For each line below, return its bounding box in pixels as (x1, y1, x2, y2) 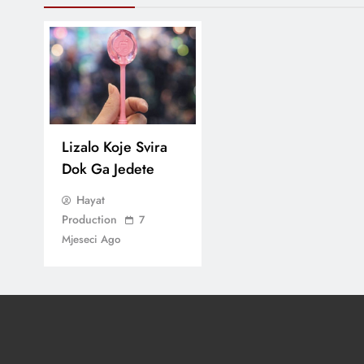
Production (62, 210, 117, 227)
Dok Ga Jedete (62, 158, 154, 180)
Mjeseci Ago (62, 231, 120, 247)
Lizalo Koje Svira (62, 136, 167, 158)
